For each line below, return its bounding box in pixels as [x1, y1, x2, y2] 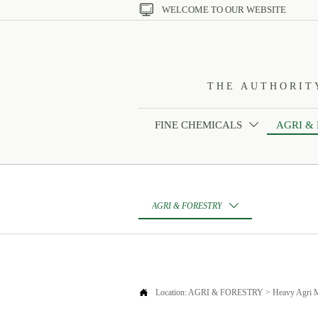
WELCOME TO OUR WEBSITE [161, 4, 286, 16]
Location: [155, 287, 188, 298]
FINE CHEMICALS [154, 119, 242, 131]
